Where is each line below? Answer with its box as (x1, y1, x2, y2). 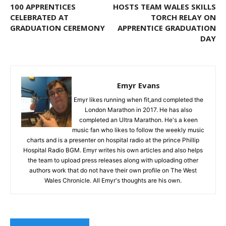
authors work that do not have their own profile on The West (29, 166, 197, 174)
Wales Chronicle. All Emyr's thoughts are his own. (44, 176, 182, 184)
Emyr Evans (117, 80, 160, 90)
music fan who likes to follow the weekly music (72, 126, 204, 134)
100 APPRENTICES (10, 1, 76, 12)
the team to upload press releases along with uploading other (28, 156, 198, 164)
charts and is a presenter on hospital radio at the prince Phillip (27, 136, 199, 144)
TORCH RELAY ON (151, 12, 216, 22)
